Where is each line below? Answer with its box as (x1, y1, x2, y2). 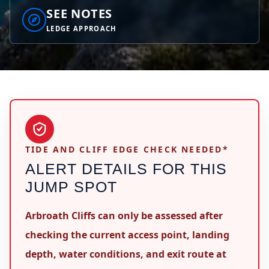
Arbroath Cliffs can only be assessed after (25, 209, 223, 222)
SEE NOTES (46, 5, 113, 22)
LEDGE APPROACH (46, 24, 117, 33)
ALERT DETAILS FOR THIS (25, 161, 227, 177)
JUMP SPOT (25, 179, 117, 195)
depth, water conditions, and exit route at (25, 247, 226, 261)
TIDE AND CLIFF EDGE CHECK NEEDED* (25, 144, 229, 155)
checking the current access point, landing (25, 228, 229, 241)
